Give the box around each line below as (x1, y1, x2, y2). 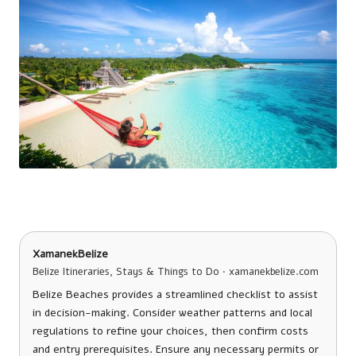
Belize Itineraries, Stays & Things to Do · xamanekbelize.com (33, 264, 319, 279)
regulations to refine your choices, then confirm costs (33, 323, 308, 339)
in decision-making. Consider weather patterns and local (33, 304, 312, 320)
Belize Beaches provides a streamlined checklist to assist (33, 286, 318, 302)
